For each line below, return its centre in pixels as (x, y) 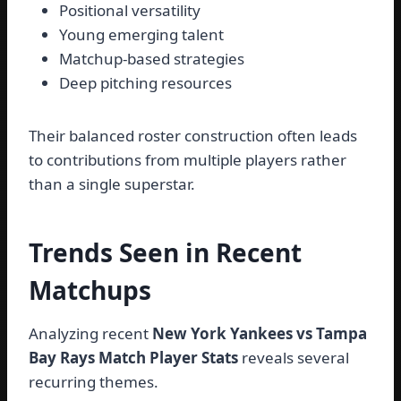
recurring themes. (94, 382)
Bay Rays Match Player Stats (133, 358)
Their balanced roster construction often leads (193, 136)
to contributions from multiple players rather (188, 160)
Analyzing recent (90, 334)
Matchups (90, 290)
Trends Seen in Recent (165, 253)
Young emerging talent (141, 35)
